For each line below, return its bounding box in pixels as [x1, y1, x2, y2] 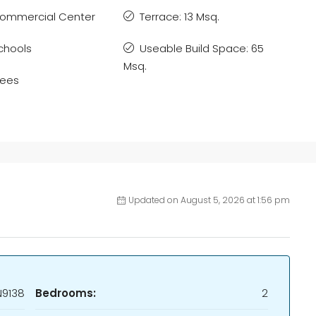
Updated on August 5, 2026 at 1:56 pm [128, 194, 290, 206]
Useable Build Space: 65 [140, 41, 265, 56]
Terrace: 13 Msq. [140, 9, 220, 24]
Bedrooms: [35, 286, 96, 300]
